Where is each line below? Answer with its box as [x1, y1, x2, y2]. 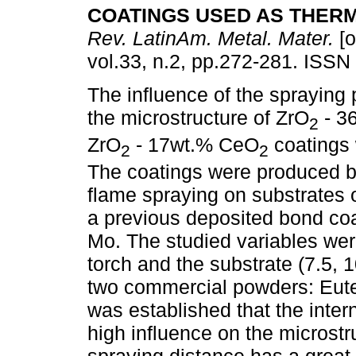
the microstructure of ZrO [87, 106, 309, 130]
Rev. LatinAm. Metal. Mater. [87, 27, 334, 50]
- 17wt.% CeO [130, 133, 259, 157]
